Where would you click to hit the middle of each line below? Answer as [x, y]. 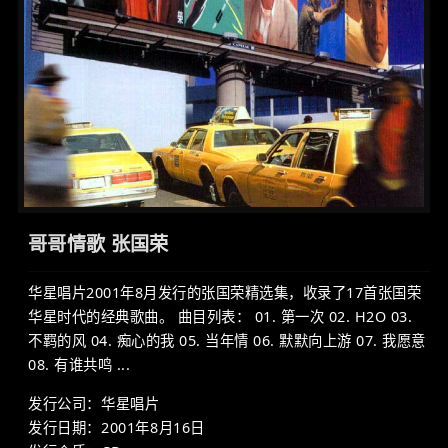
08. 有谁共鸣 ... [79, 364]
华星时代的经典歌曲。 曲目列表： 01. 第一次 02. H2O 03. [220, 316]
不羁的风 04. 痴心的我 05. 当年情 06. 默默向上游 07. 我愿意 [227, 340]
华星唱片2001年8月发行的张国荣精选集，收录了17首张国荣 [224, 292]
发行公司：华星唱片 [94, 403]
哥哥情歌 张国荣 [98, 243]
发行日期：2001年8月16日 [117, 427]
